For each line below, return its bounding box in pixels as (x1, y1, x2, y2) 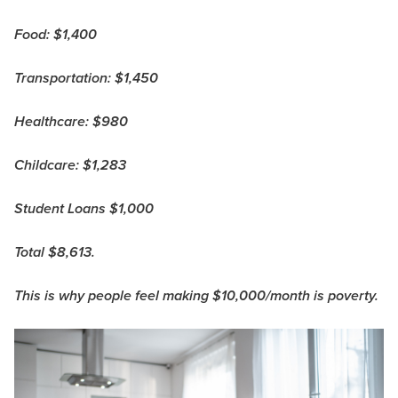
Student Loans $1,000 (14, 201, 154, 219)
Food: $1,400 (14, 27, 97, 44)
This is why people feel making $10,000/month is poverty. (14, 288, 378, 306)
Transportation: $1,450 (14, 70, 158, 88)
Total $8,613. (14, 244, 99, 262)
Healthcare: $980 (14, 114, 128, 131)
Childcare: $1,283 (14, 157, 126, 175)
